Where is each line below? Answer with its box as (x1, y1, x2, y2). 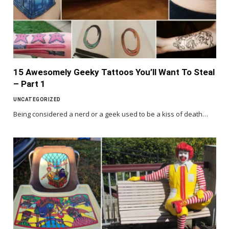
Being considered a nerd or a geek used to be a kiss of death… (13, 109, 208, 119)
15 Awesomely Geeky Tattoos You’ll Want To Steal (13, 67, 215, 78)
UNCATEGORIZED (13, 97, 61, 103)
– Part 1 (13, 79, 45, 89)
